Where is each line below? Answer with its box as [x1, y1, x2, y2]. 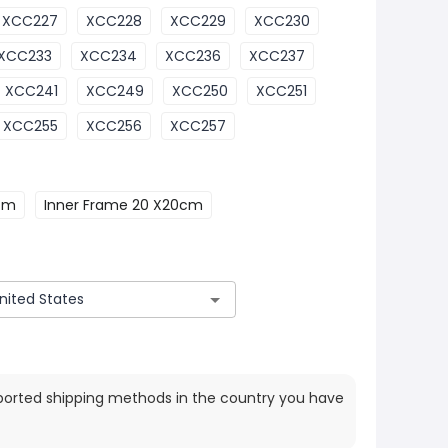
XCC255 [3, 116, 58, 136]
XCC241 [5, 81, 58, 101]
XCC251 [256, 81, 307, 101]
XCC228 [86, 11, 142, 31]
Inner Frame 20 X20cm [44, 195, 203, 215]
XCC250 [172, 81, 228, 101]
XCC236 [165, 46, 221, 66]
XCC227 [2, 11, 58, 31]
